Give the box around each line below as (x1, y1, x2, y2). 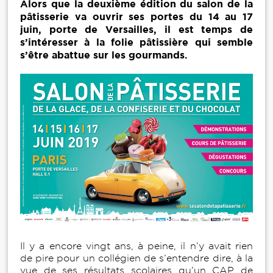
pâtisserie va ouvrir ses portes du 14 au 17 (20, 11, 253, 22)
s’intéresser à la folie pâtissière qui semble (20, 37, 253, 48)
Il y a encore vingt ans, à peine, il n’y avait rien (20, 241, 253, 252)
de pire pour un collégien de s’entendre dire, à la (20, 253, 253, 264)
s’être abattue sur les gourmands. (20, 49, 191, 60)
